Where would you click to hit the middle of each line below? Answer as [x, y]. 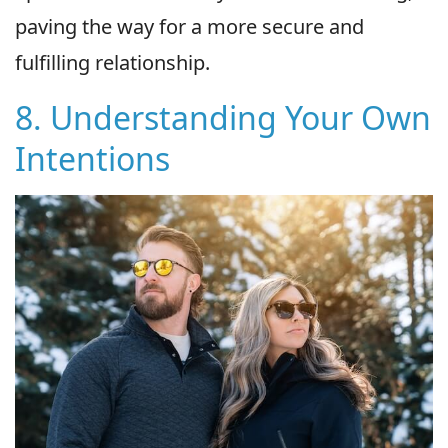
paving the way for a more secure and [189, 26]
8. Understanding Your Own [223, 117]
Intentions [92, 158]
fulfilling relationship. [112, 62]
